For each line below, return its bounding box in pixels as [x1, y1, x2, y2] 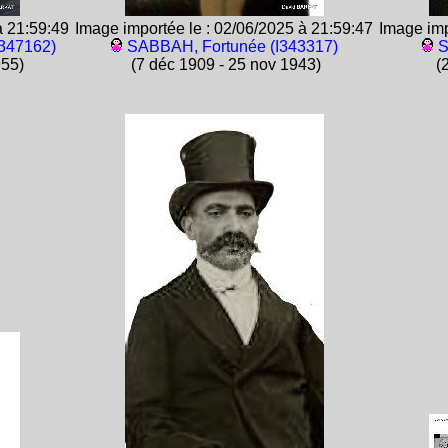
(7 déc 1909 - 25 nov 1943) [127, 56, 321, 73]
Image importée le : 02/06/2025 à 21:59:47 [75, 20, 373, 37]
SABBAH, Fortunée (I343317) [126, 38, 338, 55]
